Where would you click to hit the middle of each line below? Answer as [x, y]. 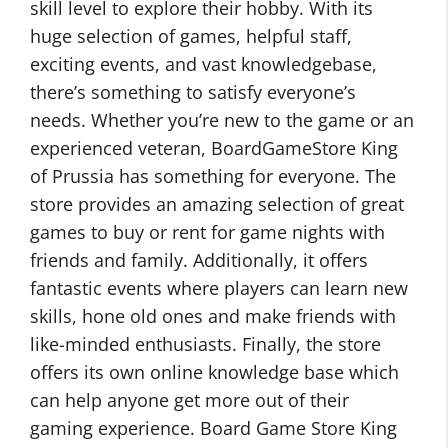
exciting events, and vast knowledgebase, [203, 64]
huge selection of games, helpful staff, [191, 36]
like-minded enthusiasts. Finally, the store [205, 344]
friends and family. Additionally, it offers [199, 260]
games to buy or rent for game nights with [207, 232]
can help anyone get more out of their [189, 400]
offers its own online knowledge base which [214, 372]
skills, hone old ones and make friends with [213, 316]
